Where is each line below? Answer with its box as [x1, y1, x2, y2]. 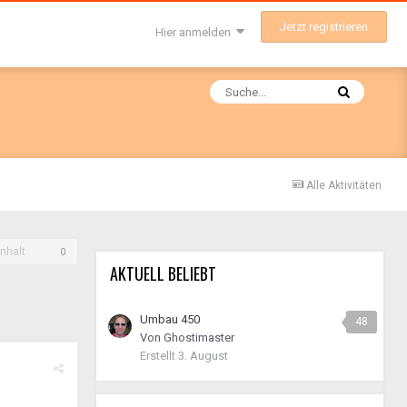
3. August [178, 349, 228, 362]
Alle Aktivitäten [306, 179, 382, 192]
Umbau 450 [140, 313, 200, 326]
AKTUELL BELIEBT [110, 262, 216, 285]
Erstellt [140, 349, 178, 362]
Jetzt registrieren [280, 20, 368, 34]
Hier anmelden [155, 25, 236, 39]
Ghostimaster [164, 331, 234, 344]
